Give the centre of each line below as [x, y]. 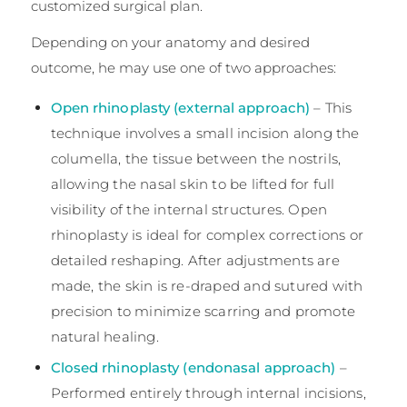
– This [331, 108]
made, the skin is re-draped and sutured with [207, 286]
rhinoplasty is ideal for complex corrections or [207, 235]
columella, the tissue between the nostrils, [196, 159]
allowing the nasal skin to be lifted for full [193, 184]
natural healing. [104, 337]
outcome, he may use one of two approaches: [183, 68]
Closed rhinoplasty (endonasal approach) [193, 368]
